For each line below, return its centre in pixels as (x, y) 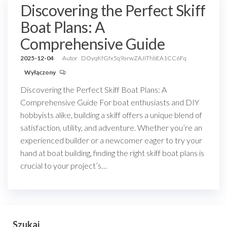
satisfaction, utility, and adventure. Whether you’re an (111, 127)
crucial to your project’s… (64, 165)
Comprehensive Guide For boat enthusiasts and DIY (110, 102)
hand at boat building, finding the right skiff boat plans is (112, 153)
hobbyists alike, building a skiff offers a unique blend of (111, 115)
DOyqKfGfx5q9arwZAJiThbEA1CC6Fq (134, 58)
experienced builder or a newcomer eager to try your (111, 140)
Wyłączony (41, 72)
